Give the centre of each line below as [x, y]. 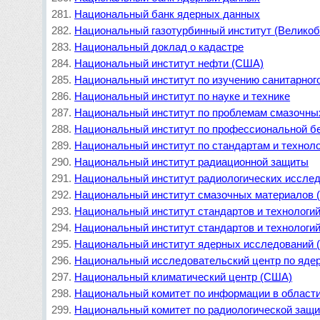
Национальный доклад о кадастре [159, 47]
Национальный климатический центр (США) [184, 277]
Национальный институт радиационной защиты [192, 162]
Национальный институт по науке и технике [182, 96]
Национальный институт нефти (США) [169, 63]
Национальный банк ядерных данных [167, 14]
